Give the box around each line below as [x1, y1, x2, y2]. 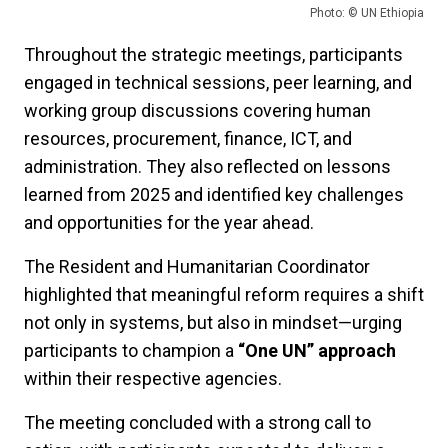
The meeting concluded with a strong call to [24, 411, 371, 433]
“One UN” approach [238, 339, 396, 361]
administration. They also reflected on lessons [24, 155, 391, 177]
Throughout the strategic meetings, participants [24, 43, 403, 65]
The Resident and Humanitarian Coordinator [24, 255, 370, 277]
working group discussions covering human [24, 99, 371, 121]
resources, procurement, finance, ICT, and [24, 127, 352, 149]
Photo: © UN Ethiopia [310, 5, 424, 20]
